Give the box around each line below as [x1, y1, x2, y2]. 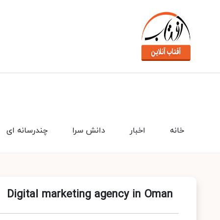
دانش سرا [72, 125, 105, 136]
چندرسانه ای [6, 125, 48, 136]
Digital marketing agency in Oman [7, 187, 173, 202]
